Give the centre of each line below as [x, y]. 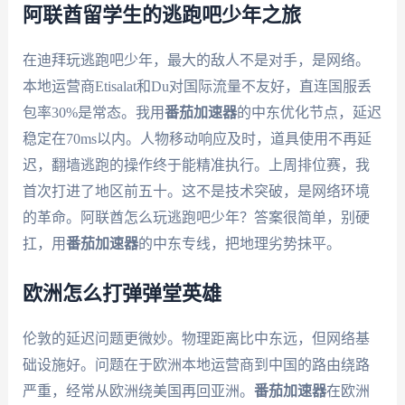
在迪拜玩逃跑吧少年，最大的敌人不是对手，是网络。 [196, 60]
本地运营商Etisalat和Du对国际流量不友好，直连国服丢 [197, 86]
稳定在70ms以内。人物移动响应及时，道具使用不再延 [197, 138]
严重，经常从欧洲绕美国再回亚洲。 [138, 391]
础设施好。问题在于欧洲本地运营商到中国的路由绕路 [196, 364]
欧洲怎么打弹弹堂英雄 [122, 293]
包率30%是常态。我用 [93, 112]
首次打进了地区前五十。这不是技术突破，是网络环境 [196, 191]
